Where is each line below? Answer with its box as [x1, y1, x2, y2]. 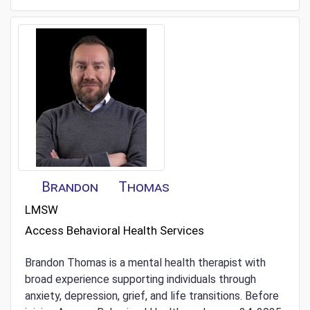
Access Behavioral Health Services [25, 224, 204, 238]
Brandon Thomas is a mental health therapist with [25, 256, 266, 270]
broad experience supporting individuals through [25, 273, 256, 286]
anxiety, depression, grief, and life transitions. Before [25, 289, 279, 303]
